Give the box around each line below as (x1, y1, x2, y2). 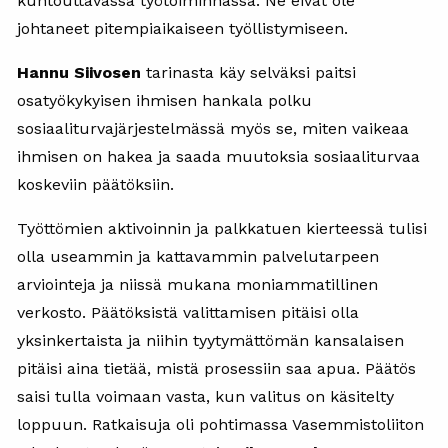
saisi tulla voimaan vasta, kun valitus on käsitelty (17, 386, 394, 406)
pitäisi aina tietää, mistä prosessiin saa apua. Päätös (17, 358, 416, 378)
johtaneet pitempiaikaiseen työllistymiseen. (17, 18, 348, 38)
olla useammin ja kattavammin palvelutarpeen (17, 246, 379, 266)
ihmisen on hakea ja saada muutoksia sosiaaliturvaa (17, 146, 420, 166)
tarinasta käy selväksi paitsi (141, 62, 356, 82)
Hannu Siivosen (17, 62, 141, 82)
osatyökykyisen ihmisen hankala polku (17, 90, 312, 110)
